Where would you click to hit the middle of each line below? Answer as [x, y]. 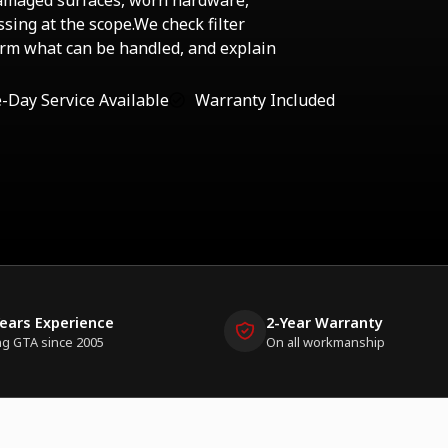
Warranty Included [265, 100]
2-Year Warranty [324, 322]
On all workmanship [325, 341]
